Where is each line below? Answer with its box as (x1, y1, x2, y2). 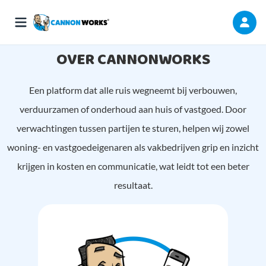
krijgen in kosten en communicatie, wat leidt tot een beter (17, 160, 249, 172)
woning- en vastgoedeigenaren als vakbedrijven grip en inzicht (7, 141, 259, 153)
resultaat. (113, 179, 153, 191)
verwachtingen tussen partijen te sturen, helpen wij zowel (17, 122, 249, 134)
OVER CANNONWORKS (56, 47, 210, 72)
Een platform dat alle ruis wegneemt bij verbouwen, (29, 84, 237, 96)
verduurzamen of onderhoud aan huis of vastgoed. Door (20, 103, 246, 115)
